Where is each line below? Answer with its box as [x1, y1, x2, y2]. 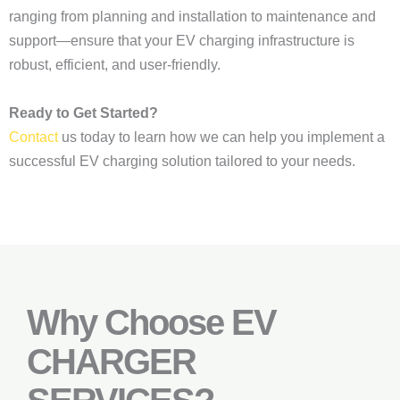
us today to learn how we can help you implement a [58, 129, 385, 145]
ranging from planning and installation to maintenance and [9, 9, 376, 24]
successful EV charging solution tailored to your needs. [9, 154, 355, 169]
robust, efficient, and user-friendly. [9, 57, 221, 72]
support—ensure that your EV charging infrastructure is [9, 33, 354, 48]
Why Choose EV [27, 303, 276, 342]
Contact [9, 129, 58, 145]
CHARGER [27, 342, 196, 381]
